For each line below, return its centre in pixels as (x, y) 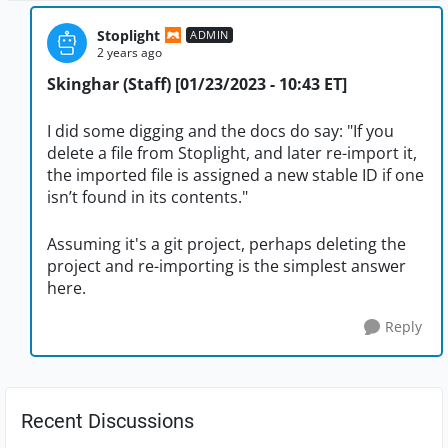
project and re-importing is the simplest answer (226, 266)
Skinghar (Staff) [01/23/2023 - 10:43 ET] (197, 84)
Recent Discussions (107, 421)
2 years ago (129, 52)
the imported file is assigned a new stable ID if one (235, 175)
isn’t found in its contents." (147, 197)
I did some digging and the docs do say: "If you (220, 131)
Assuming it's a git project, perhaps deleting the (226, 244)
